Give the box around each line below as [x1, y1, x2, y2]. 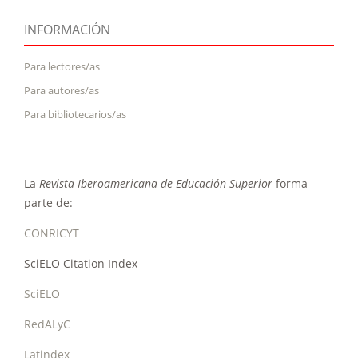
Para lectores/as [24, 59, 100, 74]
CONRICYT [24, 225, 79, 241]
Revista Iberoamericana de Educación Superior [39, 176, 272, 192]
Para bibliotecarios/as [24, 107, 126, 122]
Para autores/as [24, 83, 99, 98]
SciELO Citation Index [24, 256, 137, 272]
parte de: [24, 195, 73, 211]
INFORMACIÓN [24, 21, 110, 39]
